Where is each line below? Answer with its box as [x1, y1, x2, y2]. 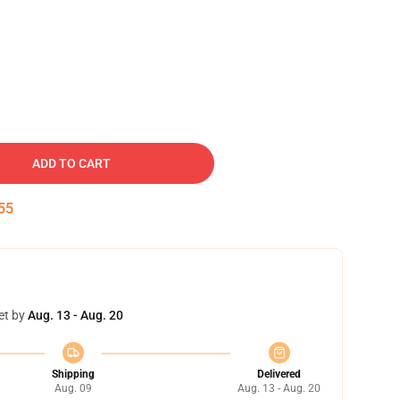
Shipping [51, 368, 95, 380]
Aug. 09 [54, 382, 92, 395]
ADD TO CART [32, 156, 111, 171]
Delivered [257, 368, 301, 380]
